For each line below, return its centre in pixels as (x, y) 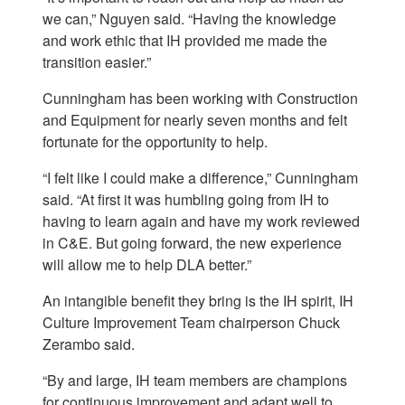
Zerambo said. (89, 344)
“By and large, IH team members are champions (195, 381)
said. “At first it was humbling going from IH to (186, 200)
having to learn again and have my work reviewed (201, 221)
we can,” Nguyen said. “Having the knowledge (189, 19)
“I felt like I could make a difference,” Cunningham (200, 178)
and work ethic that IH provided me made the (185, 41)
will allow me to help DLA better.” (147, 265)
